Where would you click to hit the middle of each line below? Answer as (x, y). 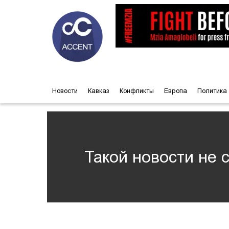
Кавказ (99, 91)
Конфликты (137, 91)
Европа (176, 91)
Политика (212, 91)
